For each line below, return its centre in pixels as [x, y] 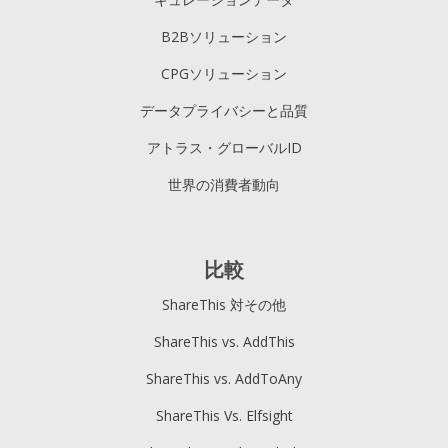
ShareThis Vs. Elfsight [224, 415]
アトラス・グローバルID [224, 148]
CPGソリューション [224, 74]
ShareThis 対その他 [224, 304]
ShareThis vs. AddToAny [224, 378]
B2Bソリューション [224, 37]
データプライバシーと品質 [224, 111]
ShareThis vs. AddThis [224, 341]
